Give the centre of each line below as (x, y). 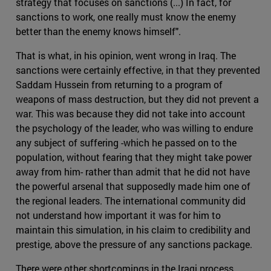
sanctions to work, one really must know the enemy (126, 17)
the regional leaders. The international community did (131, 201)
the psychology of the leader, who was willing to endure (134, 128)
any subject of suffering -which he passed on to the (126, 143)
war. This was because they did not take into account (131, 114)
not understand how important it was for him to (118, 215)
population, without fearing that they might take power (134, 157)
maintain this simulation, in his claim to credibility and (133, 230)
